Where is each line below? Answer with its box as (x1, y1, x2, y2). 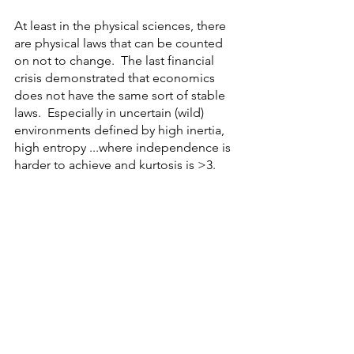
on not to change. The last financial (14, 53, 217, 68)
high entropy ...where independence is (14, 140, 234, 155)
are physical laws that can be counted (14, 36, 226, 51)
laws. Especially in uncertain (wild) (14, 105, 207, 120)
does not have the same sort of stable (14, 88, 228, 103)
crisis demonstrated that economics (14, 70, 218, 85)
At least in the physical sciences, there (14, 18, 229, 33)
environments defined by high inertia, (14, 122, 228, 137)
